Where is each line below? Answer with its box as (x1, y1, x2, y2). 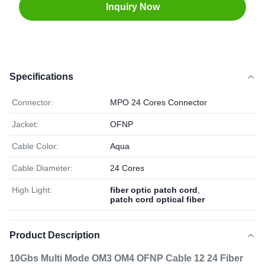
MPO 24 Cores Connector (110, 98, 207, 107)
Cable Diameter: (12, 163, 73, 173)
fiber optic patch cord (110, 185, 198, 195)
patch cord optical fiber (110, 195, 205, 204)
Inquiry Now (105, 2, 160, 12)
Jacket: (12, 119, 38, 129)
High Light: (12, 185, 52, 195)
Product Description (9, 230, 100, 240)
